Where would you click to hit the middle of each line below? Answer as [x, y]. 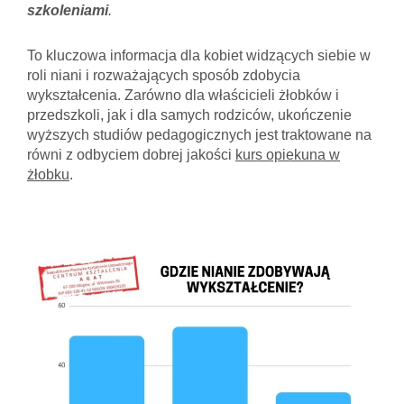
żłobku [48, 174]
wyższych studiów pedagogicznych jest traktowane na [199, 134]
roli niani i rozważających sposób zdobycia [164, 75]
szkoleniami [68, 10]
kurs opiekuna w [288, 154]
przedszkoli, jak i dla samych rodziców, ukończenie [189, 115]
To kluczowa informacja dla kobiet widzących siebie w [199, 55]
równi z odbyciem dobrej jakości [131, 154]
